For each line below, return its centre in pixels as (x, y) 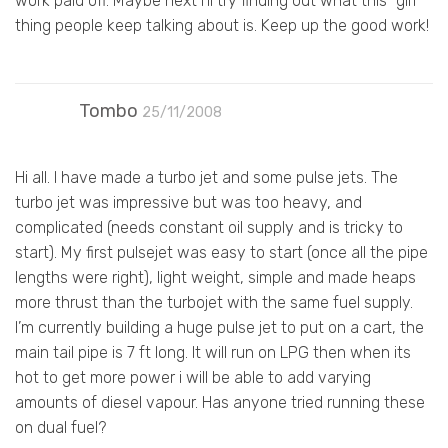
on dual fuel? (60, 427)
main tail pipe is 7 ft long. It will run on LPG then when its (213, 352)
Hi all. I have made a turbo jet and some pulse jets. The (206, 177)
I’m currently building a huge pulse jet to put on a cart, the (219, 327)
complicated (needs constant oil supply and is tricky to (209, 227)
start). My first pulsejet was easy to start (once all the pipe (221, 252)
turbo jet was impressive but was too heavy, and (188, 202)
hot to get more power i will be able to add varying (193, 377)
